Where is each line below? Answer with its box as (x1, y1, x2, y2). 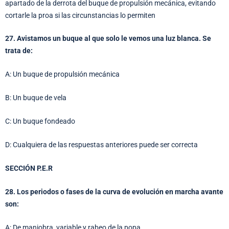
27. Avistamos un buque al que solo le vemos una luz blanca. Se (5, 34, 211, 43)
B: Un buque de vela (5, 94, 66, 102)
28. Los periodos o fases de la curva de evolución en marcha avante (5, 187, 223, 196)
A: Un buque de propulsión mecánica (5, 70, 120, 79)
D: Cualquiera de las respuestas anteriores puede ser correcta (5, 140, 198, 149)
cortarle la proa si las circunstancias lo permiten (5, 11, 155, 19)
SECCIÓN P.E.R (5, 164, 53, 172)
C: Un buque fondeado (5, 117, 75, 126)
